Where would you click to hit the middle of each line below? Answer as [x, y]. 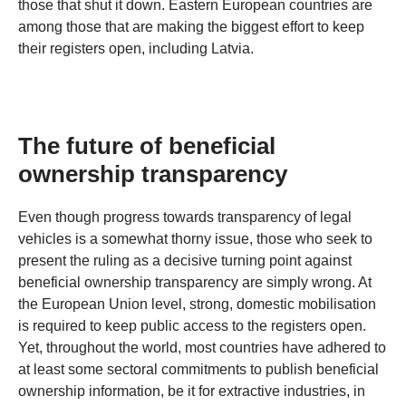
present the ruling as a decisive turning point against [185, 261]
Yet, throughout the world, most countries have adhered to [202, 348]
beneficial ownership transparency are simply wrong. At [195, 283]
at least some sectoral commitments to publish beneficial [198, 370]
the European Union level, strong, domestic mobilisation [197, 304]
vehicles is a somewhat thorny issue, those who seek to [195, 239]
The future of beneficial [147, 146]
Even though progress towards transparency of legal [185, 217]
